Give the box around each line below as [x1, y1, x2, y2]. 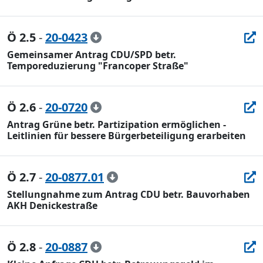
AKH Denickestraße [7, 199, 97, 212]
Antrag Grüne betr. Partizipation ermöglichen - [7, 118, 226, 131]
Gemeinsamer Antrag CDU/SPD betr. [7, 48, 176, 61]
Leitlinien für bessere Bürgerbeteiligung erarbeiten [7, 129, 246, 142]
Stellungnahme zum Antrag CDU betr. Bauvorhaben [7, 188, 250, 201]
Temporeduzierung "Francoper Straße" [7, 59, 188, 72]
